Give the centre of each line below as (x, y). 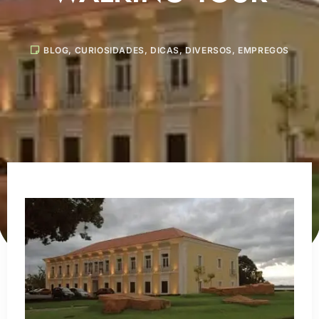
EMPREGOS (264, 50)
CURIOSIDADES (109, 50)
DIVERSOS (209, 50)
